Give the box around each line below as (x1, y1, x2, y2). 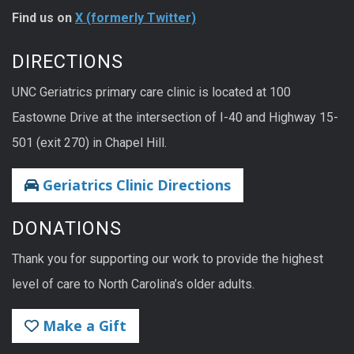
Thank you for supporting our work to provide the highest (12, 250, 323, 266)
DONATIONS (12, 217, 122, 239)
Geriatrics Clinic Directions (39, 175, 231, 194)
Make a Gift (39, 316, 126, 336)
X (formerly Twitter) (75, 10, 196, 26)
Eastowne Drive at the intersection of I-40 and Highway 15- (12, 110, 338, 126)
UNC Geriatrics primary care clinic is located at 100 (12, 85, 291, 100)
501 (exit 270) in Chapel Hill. (12, 135, 167, 151)
